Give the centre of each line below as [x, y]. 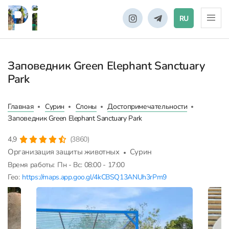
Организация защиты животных [64, 152]
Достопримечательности [147, 107]
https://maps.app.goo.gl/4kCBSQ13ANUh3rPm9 [94, 177]
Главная [21, 107]
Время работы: [31, 165]
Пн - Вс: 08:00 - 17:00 [91, 165]
